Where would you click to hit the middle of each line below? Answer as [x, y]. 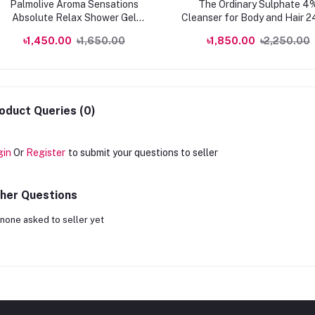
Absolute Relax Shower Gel [74, 18]
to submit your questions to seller [143, 153]
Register [45, 153]
